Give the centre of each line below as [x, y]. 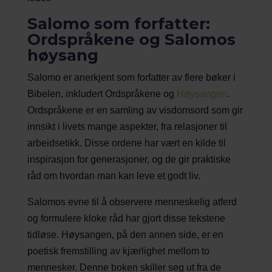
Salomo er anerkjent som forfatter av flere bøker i [131, 77]
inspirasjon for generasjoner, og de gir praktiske [129, 159]
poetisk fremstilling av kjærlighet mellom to [118, 251]
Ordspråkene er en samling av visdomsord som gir [135, 110]
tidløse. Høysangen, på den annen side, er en [125, 234]
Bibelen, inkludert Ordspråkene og [102, 93]
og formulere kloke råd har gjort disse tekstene [126, 218]
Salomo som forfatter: [118, 23]
